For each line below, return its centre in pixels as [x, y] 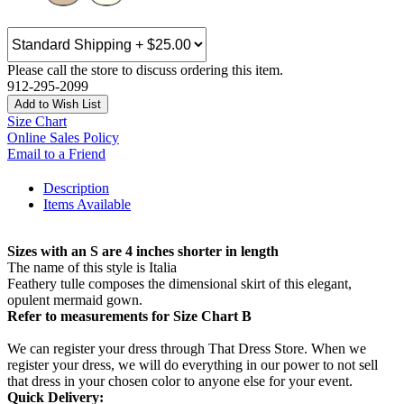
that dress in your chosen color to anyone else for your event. [180, 381]
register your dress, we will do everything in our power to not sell [193, 365]
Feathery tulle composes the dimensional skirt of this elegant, [179, 284]
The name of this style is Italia [92, 268]
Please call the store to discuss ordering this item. [145, 70]
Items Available [87, 205]
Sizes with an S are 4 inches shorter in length [143, 252]
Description [76, 188]
